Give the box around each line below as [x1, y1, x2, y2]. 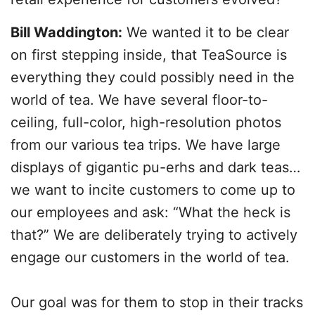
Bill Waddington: [11, 24, 122, 41]
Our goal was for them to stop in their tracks [11, 294, 303, 311]
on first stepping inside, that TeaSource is [11, 46, 287, 63]
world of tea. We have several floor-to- [11, 91, 268, 108]
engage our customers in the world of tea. [11, 249, 290, 266]
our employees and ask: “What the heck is [11, 204, 290, 221]
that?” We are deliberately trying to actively [11, 226, 297, 243]
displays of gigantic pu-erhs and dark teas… [11, 159, 300, 176]
